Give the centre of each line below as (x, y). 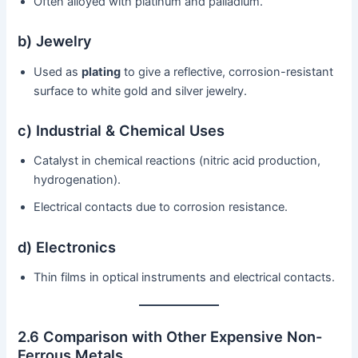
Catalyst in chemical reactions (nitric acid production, (177, 161)
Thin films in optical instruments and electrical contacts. (185, 278)
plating (101, 72)
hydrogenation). (78, 180)
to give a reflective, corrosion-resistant (227, 72)
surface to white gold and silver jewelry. (141, 91)
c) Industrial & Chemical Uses (121, 130)
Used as (58, 72)
